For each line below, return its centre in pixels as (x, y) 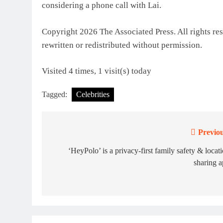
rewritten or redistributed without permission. (122, 45)
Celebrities (93, 94)
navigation (78, 153)
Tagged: (56, 94)
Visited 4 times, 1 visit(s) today (97, 71)
